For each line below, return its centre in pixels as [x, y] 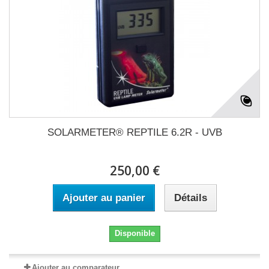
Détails [190, 198]
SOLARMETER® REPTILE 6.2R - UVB [134, 133]
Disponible [134, 234]
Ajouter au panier [104, 198]
